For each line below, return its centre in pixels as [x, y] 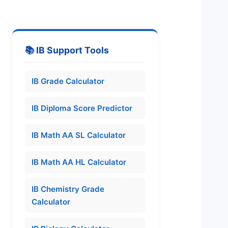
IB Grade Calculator [68, 81]
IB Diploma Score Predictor [82, 108]
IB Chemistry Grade [68, 189]
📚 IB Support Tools [67, 50]
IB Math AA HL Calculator [79, 162]
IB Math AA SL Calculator [79, 135]
